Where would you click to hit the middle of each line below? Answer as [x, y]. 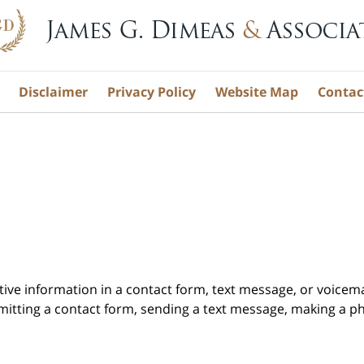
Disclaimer [53, 91]
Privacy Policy [151, 91]
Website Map [256, 91]
